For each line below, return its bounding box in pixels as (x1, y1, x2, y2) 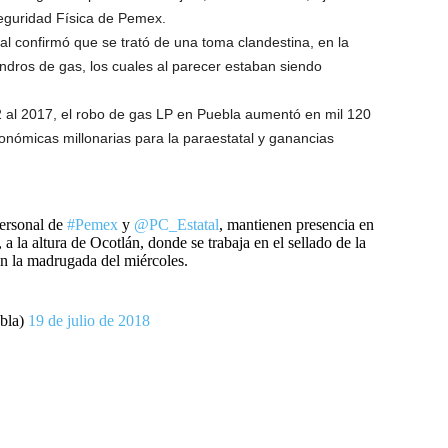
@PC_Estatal (133, 215, 219, 233)
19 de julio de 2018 (27, 311, 150, 329)
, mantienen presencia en (218, 215, 374, 233)
